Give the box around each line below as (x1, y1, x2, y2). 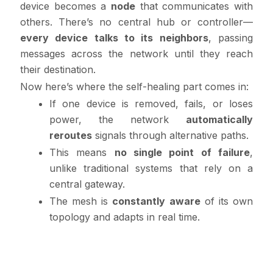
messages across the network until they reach (20, 48, 253, 60)
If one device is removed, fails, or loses (49, 97, 253, 110)
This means (49, 146, 115, 158)
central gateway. (49, 178, 125, 190)
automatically (186, 113, 253, 126)
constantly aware (112, 195, 200, 207)
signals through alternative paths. (92, 129, 249, 141)
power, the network (49, 113, 186, 126)
